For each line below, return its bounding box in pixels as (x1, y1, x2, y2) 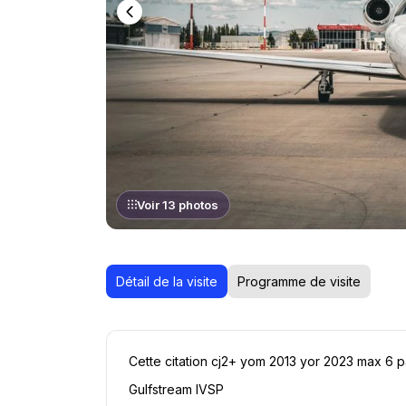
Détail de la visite (116, 274, 217, 289)
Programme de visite (237, 274, 361, 289)
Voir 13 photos (137, 198, 218, 212)
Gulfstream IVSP (129, 382, 224, 397)
